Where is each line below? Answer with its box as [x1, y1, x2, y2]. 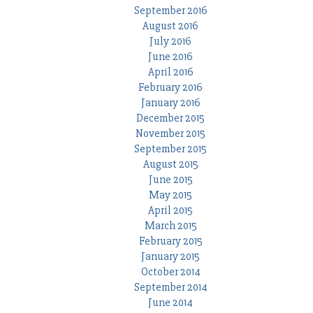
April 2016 [147, 65, 194, 80]
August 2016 [143, 19, 198, 34]
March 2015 [144, 219, 197, 233]
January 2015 [141, 249, 200, 264]
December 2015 [136, 111, 205, 126]
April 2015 [148, 203, 193, 218]
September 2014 [133, 280, 208, 295]
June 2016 [148, 50, 193, 64]
